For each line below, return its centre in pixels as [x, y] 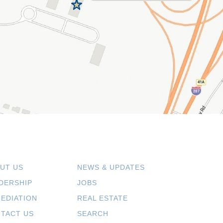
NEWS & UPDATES [111, 167]
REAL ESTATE [103, 198]
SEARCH [93, 214]
